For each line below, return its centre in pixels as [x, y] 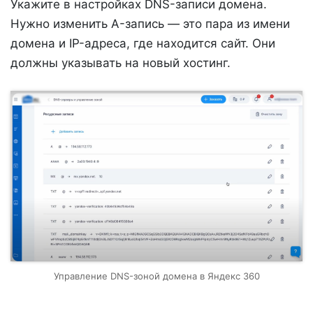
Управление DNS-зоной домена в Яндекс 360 [156, 276]
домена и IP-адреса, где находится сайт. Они [143, 43]
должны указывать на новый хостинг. [121, 63]
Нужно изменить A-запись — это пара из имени [150, 24]
